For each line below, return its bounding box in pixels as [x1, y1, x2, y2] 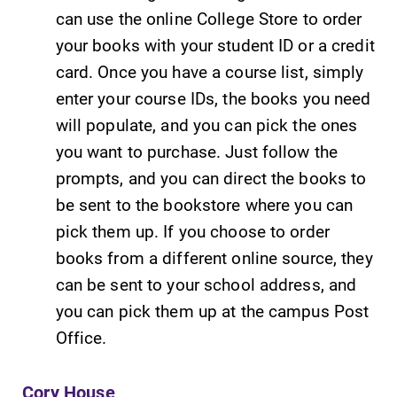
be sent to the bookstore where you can [55, 193, 354, 216]
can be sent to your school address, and [55, 273, 357, 296]
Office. [55, 326, 107, 349]
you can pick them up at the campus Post [55, 300, 370, 323]
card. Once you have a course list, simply [55, 60, 364, 83]
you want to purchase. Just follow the [55, 140, 339, 163]
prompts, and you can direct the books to [55, 167, 367, 190]
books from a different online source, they [55, 246, 373, 269]
